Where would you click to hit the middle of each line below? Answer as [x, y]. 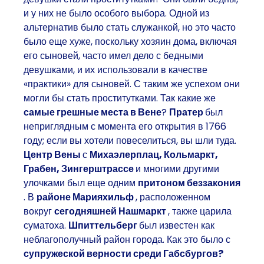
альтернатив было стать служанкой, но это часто [130, 27]
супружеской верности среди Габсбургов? [123, 253]
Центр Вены [53, 154]
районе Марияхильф [86, 197]
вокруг [39, 211]
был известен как [177, 225]
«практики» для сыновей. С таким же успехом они [132, 84]
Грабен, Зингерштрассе [80, 169]
